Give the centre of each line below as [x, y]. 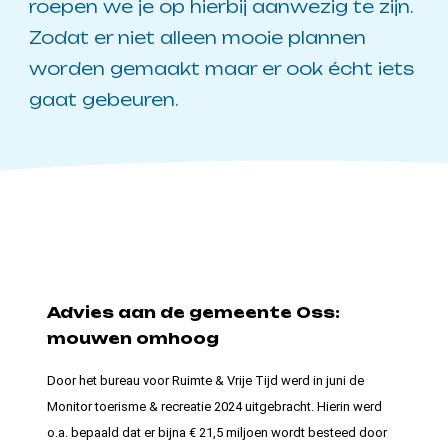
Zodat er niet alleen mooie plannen [198, 37]
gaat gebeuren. [104, 99]
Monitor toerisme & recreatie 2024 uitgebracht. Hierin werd [215, 406]
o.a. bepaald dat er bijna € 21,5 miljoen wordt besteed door [217, 432]
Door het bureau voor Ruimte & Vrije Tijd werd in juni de [206, 380]
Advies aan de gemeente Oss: [194, 313]
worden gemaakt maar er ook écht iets [222, 68]
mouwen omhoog [133, 339]
